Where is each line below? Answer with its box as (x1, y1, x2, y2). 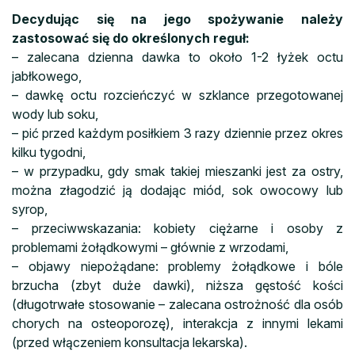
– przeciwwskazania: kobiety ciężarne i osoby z (12, 219, 343, 236)
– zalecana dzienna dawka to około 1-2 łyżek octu (12, 48, 343, 65)
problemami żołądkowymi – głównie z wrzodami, (12, 239, 288, 255)
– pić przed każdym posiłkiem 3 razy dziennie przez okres (12, 124, 343, 141)
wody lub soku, (12, 105, 98, 122)
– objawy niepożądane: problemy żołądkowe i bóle (12, 258, 343, 274)
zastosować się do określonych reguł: (12, 29, 250, 46)
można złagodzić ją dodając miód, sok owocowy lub (12, 181, 343, 198)
